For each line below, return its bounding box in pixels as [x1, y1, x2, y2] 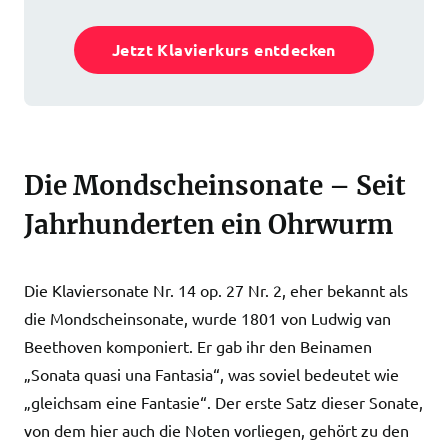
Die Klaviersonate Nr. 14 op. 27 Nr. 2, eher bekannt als [24, 280, 408, 300]
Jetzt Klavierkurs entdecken [112, 39, 336, 60]
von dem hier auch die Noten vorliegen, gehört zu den [24, 420, 409, 440]
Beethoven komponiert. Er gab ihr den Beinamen [24, 336, 372, 356]
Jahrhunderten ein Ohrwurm [24, 208, 393, 241]
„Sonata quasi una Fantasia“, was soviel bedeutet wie [24, 364, 399, 384]
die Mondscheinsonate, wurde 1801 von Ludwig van [24, 308, 391, 328]
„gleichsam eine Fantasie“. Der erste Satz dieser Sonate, [24, 392, 423, 412]
